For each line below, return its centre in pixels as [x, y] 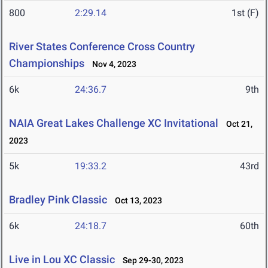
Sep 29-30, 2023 [150, 261]
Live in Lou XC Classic [62, 260]
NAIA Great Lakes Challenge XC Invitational [114, 123]
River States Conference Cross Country [102, 47]
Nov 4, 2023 [112, 64]
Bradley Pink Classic [58, 200]
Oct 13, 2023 [136, 201]
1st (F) [245, 13]
